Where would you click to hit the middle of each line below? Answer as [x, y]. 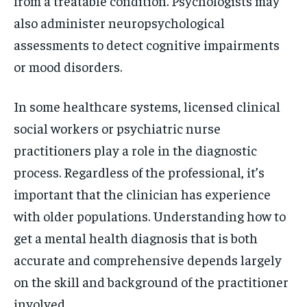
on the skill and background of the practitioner [151, 281]
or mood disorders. [68, 66]
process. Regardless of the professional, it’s [139, 172]
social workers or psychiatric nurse [117, 128]
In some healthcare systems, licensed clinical [147, 106]
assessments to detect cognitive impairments [147, 44]
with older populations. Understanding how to [150, 216]
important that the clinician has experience [142, 194]
